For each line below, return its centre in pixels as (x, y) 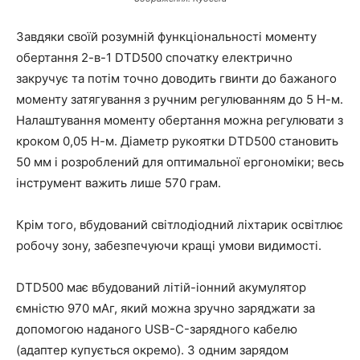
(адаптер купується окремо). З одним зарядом (152, 350)
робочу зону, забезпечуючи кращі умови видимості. (169, 245)
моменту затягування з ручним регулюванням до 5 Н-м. (180, 99)
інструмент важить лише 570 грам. (119, 182)
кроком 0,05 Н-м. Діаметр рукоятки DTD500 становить (177, 141)
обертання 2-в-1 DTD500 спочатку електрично (154, 57)
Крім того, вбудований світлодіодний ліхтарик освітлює (180, 224)
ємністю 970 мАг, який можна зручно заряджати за (166, 308)
